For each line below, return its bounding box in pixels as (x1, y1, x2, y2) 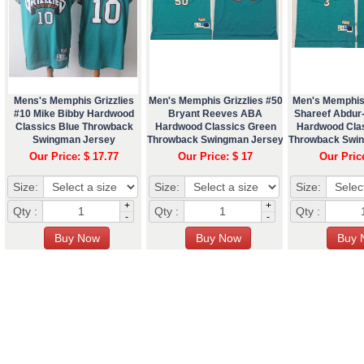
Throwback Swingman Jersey (147, 133, 284, 145)
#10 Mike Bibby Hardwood (14, 107, 134, 119)
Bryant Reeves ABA (168, 107, 262, 119)
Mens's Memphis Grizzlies (14, 94, 134, 106)
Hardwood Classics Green (154, 120, 276, 132)
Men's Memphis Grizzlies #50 (148, 94, 283, 106)
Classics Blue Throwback (15, 120, 133, 132)
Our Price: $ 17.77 (29, 149, 119, 162)
